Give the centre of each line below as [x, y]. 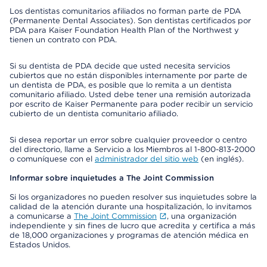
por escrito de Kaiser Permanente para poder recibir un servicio [131, 104]
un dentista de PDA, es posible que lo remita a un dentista [121, 85]
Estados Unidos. [40, 245]
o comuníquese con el [52, 159]
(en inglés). [221, 159]
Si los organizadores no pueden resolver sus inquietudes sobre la [133, 197]
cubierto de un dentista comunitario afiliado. [94, 114]
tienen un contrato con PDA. [64, 40]
